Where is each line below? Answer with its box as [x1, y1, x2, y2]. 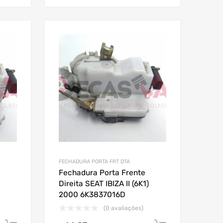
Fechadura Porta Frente [59, 168, 145, 177]
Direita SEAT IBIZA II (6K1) [59, 179, 149, 188]
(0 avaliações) [104, 204, 143, 212]
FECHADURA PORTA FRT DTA [59, 158, 130, 165]
